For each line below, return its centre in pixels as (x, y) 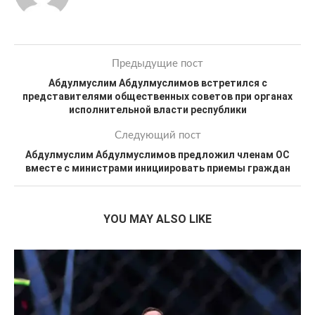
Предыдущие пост (157, 64)
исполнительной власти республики (157, 110)
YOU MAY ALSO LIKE (157, 219)
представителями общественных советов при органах (157, 96)
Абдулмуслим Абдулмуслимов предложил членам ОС (157, 155)
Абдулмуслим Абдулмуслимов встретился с (157, 83)
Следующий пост (157, 135)
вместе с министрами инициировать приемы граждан (157, 168)
